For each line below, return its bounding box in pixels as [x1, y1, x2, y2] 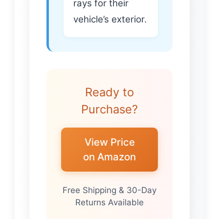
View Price [84, 136, 135, 149]
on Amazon [83, 151, 136, 163]
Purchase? [81, 102, 138, 117]
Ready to [85, 85, 134, 100]
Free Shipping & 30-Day [63, 185, 156, 195]
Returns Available [75, 197, 144, 207]
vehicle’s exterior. [73, 14, 147, 25]
